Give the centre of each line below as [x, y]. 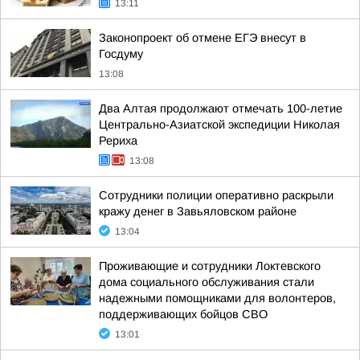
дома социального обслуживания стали [207, 282]
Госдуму [121, 54]
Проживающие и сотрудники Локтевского [210, 266]
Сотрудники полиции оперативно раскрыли [216, 195]
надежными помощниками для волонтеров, [217, 298]
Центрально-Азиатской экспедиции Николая [219, 125]
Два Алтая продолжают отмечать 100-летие [221, 108]
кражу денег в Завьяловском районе [198, 211]
